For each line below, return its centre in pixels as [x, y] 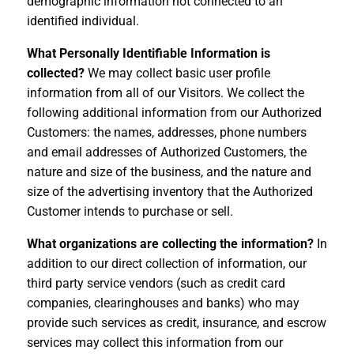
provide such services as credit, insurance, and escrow [176, 322]
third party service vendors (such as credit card [156, 283]
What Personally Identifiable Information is [148, 53]
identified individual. [83, 21]
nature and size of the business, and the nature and [169, 171]
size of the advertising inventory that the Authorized [169, 191]
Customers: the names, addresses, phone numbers [166, 132]
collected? [55, 73]
